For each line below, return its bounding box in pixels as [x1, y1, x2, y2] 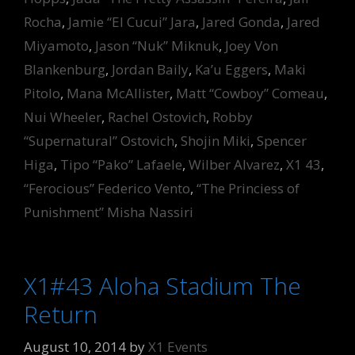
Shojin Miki [181, 131, 250, 150]
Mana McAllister [67, 83, 170, 102]
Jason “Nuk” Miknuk [95, 36, 219, 55]
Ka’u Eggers [195, 59, 268, 78]
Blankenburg [24, 59, 105, 78]
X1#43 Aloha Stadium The [24, 269, 301, 302]
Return [24, 297, 97, 330]
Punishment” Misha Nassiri [24, 202, 193, 221]
